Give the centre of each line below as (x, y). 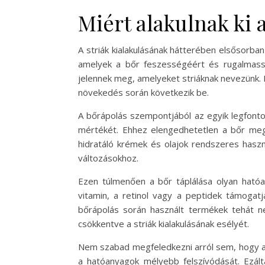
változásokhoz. (108, 158)
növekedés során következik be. (143, 93)
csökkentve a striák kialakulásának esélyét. (164, 224)
